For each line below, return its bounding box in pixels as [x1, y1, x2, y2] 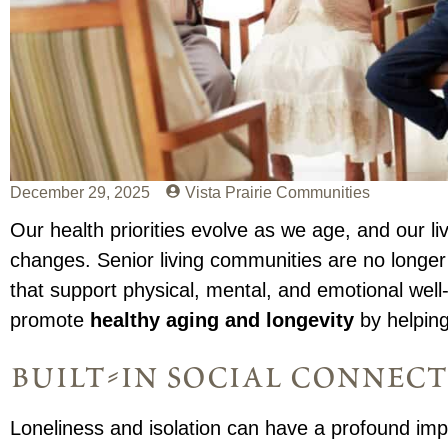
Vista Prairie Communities [185, 184, 371, 202]
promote [10, 309, 91, 332]
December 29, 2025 [10, 184, 151, 202]
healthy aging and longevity [90, 309, 361, 332]
